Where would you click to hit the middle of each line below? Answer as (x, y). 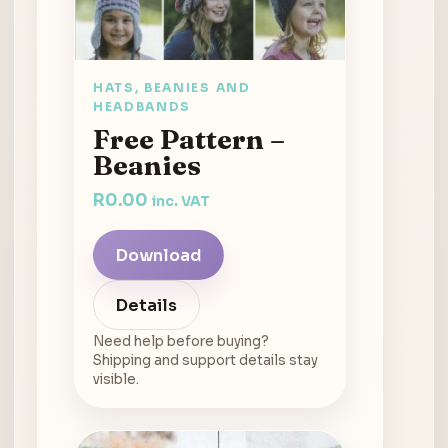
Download (158, 255)
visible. (116, 380)
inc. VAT (180, 202)
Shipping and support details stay (205, 361)
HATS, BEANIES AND (172, 88)
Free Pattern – (189, 139)
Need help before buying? (181, 342)
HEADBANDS (142, 107)
